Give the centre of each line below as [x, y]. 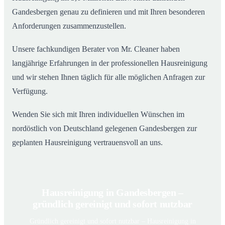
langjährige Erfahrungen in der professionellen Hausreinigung [110, 63]
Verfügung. [30, 91]
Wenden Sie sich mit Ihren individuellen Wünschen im [98, 115]
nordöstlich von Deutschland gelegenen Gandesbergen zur [104, 129]
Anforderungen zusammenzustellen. [69, 26]
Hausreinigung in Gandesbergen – [113, 193]
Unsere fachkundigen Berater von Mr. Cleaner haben [96, 49]
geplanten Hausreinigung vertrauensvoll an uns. [87, 143]
